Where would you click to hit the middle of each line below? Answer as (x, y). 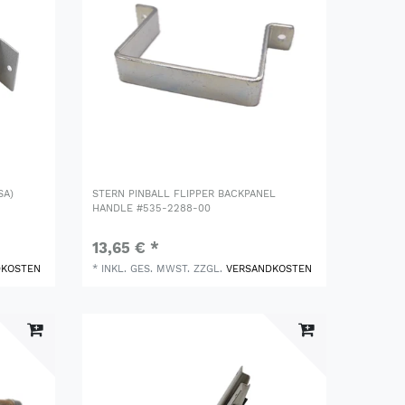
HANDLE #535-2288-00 (152, 209)
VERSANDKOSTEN (269, 269)
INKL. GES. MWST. (146, 269)
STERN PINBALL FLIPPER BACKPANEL (184, 194)
